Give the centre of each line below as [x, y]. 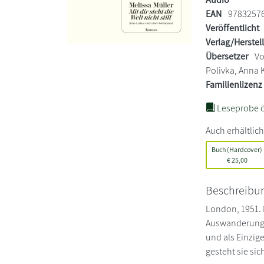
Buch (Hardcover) [237, 149]
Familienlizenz [234, 84]
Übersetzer [227, 56]
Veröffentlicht [233, 28]
